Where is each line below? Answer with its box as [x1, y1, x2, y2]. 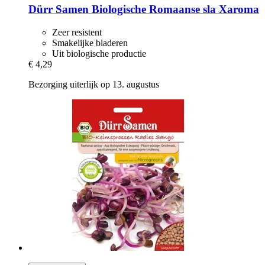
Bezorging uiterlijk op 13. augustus [28, 79, 159, 90]
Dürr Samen [28, 3, 89, 16]
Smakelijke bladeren [52, 38, 128, 49]
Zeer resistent [52, 27, 102, 38]
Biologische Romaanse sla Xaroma [89, 3, 259, 16]
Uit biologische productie [52, 49, 146, 59]
